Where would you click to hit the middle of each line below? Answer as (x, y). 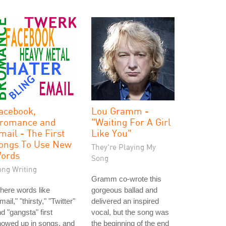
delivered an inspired (125, 201)
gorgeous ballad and (124, 190)
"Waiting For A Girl (131, 122)
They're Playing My (124, 147)
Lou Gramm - (120, 111)
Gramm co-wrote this (126, 179)
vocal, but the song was (130, 212)
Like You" (111, 133)
